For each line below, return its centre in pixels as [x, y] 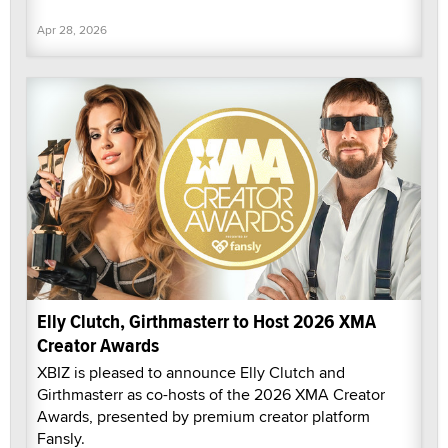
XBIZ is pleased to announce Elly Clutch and [191, 372]
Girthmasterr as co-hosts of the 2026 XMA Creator [211, 394]
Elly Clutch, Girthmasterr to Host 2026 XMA [206, 321]
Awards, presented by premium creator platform [203, 416]
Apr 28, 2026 [72, 29]
